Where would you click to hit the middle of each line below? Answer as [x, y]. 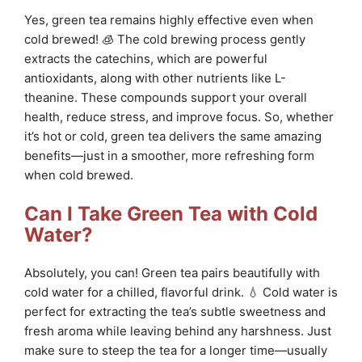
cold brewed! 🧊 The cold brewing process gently [165, 40]
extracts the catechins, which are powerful [146, 59]
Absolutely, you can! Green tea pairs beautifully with [172, 272]
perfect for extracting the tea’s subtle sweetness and [175, 311]
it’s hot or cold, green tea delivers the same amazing [173, 137]
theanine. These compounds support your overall [166, 98]
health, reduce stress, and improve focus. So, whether [179, 117]
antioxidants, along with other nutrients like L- [155, 78]
